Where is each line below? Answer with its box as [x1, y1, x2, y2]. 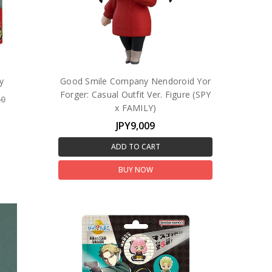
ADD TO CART [110, 141, 160, 152]
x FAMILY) [115, 101, 157, 114]
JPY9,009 [116, 118, 155, 132]
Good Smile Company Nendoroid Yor [60, 75, 211, 87]
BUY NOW [118, 164, 153, 175]
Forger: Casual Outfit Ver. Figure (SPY [59, 88, 211, 100]
